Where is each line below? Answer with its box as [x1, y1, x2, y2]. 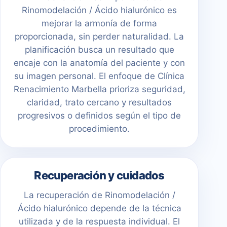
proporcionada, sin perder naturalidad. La [15, 31, 184, 42]
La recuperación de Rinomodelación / [23, 190, 175, 201]
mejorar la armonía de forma [42, 18, 157, 29]
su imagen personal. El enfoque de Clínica [14, 71, 184, 82]
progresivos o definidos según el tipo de [18, 110, 181, 121]
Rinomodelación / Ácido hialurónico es [22, 5, 177, 16]
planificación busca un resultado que [24, 45, 174, 55]
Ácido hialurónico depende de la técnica [17, 203, 181, 214]
